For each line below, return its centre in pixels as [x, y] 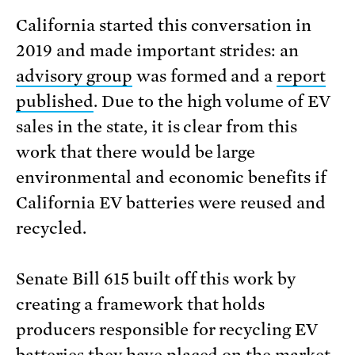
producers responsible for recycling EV [167, 330]
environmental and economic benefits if [172, 178]
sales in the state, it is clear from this [157, 127]
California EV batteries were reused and [171, 203]
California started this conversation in [164, 26]
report [302, 76]
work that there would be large [136, 153]
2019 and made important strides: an [158, 51]
